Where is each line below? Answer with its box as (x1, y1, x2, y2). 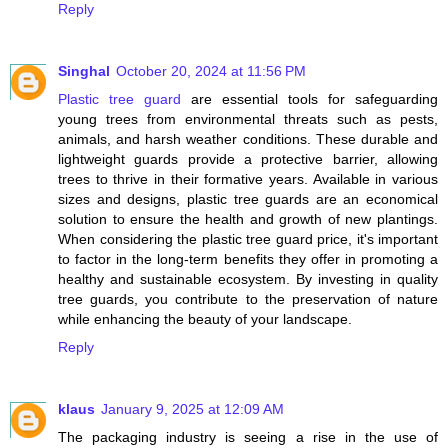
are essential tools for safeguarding (181, 90, 438, 107)
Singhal (58, 62, 110, 79)
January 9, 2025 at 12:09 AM (101, 400, 284, 417)
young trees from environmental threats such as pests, (58, 110, 438, 127)
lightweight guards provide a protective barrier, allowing (58, 150, 438, 167)
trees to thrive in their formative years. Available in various (58, 170, 438, 187)
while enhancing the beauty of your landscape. (58, 310, 352, 327)
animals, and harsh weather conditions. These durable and (58, 130, 438, 147)
